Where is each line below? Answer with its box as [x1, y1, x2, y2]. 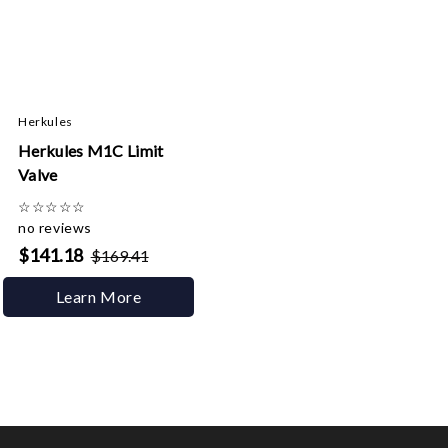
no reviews [18, 219, 92, 236]
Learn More [55, 287, 142, 306]
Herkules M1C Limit [18, 141, 164, 160]
